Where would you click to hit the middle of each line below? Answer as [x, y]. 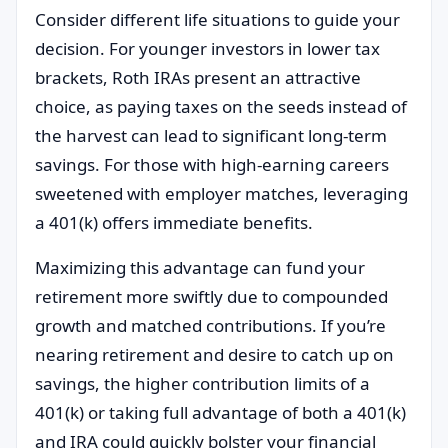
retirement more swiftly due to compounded [211, 296]
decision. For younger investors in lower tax [207, 48]
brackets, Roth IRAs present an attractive [198, 77]
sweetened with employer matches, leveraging [221, 193]
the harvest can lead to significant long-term [211, 135]
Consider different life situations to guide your [217, 19]
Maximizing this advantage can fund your [200, 267]
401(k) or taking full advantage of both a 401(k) [220, 412]
